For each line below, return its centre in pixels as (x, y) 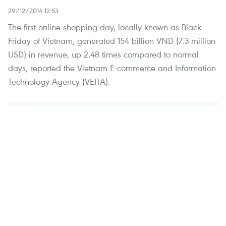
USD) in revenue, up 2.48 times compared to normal (103, 54)
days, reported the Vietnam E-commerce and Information (112, 68)
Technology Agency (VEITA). (59, 82)
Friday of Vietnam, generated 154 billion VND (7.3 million (112, 41)
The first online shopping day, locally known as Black (105, 27)
